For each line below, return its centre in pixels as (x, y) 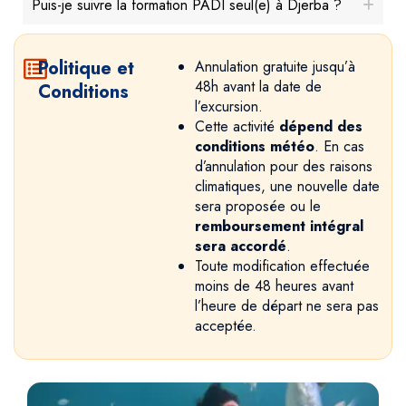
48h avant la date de (258, 87)
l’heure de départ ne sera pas (286, 306)
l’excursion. (228, 107)
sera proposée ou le (257, 207)
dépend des (320, 127)
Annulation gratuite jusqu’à (275, 67)
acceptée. (225, 326)
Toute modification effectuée (282, 266)
